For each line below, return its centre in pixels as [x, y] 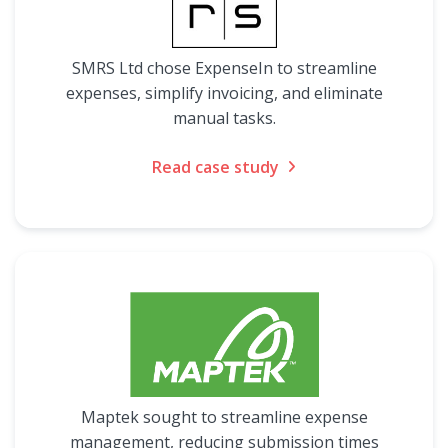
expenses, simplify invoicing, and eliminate [224, 93]
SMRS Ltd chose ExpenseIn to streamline [224, 68]
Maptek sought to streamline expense [224, 417]
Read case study [215, 167]
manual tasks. [224, 118]
